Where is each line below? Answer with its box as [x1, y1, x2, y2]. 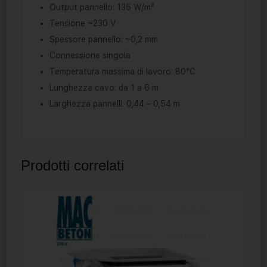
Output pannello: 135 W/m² [49, 2, 154, 13]
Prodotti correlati [21, 157, 124, 174]
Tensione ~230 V [49, 18, 116, 29]
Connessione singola [49, 51, 131, 61]
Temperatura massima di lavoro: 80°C [49, 67, 195, 77]
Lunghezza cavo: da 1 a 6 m [49, 83, 159, 93]
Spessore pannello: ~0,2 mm [49, 35, 158, 45]
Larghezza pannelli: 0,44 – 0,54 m [49, 99, 180, 109]
